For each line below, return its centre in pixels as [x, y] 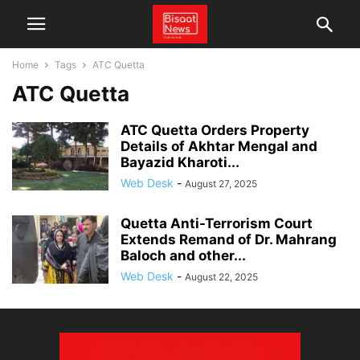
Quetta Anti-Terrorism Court [217, 223]
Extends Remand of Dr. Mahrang [229, 239]
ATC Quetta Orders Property [215, 130]
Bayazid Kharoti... [180, 162]
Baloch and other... [183, 256]
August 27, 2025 [221, 184]
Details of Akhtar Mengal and [219, 146]
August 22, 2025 [221, 277]
